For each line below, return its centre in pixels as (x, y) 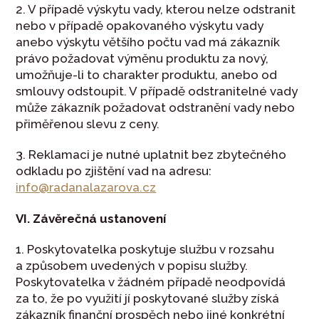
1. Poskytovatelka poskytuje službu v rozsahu (145, 249)
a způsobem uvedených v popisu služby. (132, 265)
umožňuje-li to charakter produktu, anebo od (147, 74)
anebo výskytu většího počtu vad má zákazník (148, 42)
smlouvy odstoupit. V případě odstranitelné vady (157, 91)
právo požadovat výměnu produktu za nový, (142, 58)
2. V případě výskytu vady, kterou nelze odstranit (156, 9)
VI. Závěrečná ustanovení (91, 218)
